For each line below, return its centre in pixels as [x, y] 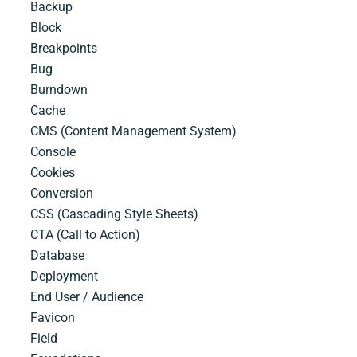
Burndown [59, 90]
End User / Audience [87, 297]
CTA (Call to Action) [85, 235]
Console [53, 152]
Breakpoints [64, 49]
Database [57, 256]
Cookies [53, 173]
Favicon [53, 318]
